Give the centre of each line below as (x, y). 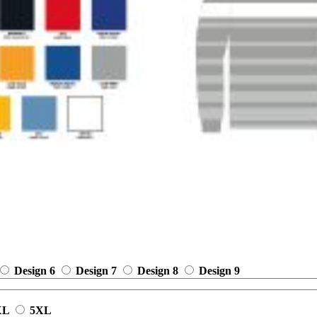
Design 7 (96, 270)
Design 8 (158, 270)
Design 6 (35, 270)
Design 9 (219, 270)
